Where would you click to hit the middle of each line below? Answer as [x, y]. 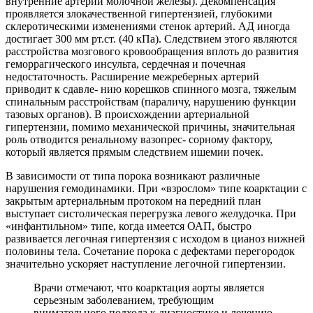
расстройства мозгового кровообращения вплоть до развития [152, 51]
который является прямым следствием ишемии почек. [134, 152]
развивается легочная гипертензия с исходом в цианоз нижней [155, 238]
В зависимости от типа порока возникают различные [133, 175]
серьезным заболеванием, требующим [124, 300]
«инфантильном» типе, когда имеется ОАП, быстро [129, 226]
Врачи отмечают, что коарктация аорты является [149, 287]
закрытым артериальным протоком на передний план [133, 201]
